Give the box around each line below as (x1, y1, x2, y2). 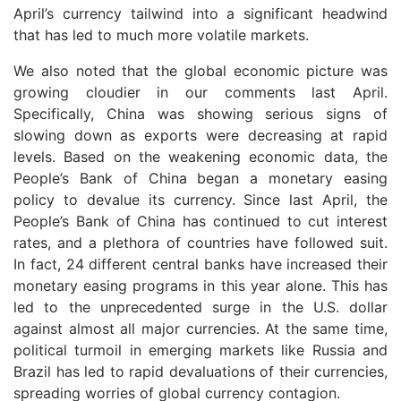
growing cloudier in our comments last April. (13, 83, 388, 101)
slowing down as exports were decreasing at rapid (13, 126, 388, 144)
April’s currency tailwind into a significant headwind (13, 4, 388, 22)
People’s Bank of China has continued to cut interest (13, 212, 388, 230)
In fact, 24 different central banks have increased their (13, 255, 388, 273)
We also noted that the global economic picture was (13, 62, 388, 80)
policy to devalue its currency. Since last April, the (13, 191, 388, 209)
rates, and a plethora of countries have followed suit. (13, 234, 388, 252)
